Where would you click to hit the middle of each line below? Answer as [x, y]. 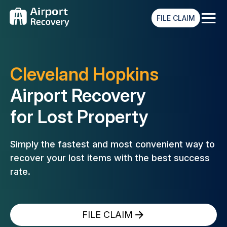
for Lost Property [79, 117]
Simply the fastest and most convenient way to [112, 144]
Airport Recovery [78, 95]
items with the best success [148, 158]
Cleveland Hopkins [84, 74]
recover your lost [49, 158]
